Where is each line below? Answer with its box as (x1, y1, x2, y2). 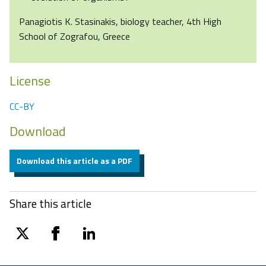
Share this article (9, 195, 91, 213)
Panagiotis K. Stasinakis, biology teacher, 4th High (19, 14, 221, 29)
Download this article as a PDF (17, 154, 132, 167)
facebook (49, 233, 86, 248)
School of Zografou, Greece (19, 29, 130, 44)
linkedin (82, 233, 110, 248)
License (9, 71, 50, 91)
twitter (15, 233, 45, 248)
